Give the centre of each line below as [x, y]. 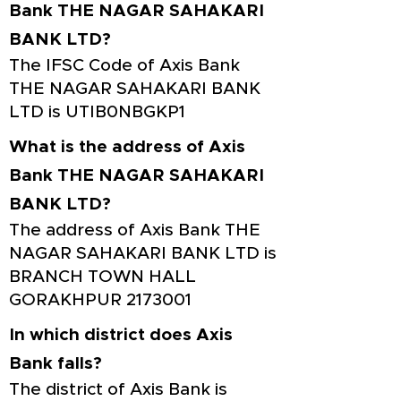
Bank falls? [55, 364]
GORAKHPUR [68, 300]
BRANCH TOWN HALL [102, 277]
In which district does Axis [121, 335]
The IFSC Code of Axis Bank [124, 66]
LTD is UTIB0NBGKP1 [97, 112]
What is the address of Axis [127, 147]
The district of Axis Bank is [118, 390]
